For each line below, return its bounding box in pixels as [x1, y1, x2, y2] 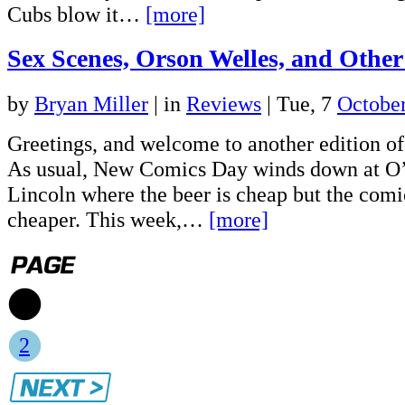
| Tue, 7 [261, 91, 337, 117]
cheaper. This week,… [7, 207, 209, 232]
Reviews [186, 91, 261, 117]
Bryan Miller [34, 91, 148, 117]
